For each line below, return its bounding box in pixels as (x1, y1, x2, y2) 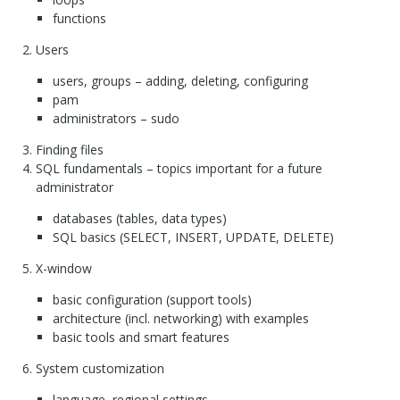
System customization (36, 360, 164, 378)
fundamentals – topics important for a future (60, 160, 322, 178)
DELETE (282, 229, 329, 246)
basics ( (76, 229, 123, 246)
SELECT (122, 229, 168, 246)
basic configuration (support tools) (52, 291, 252, 309)
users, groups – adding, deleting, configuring (52, 72, 308, 90)
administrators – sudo (52, 110, 179, 128)
